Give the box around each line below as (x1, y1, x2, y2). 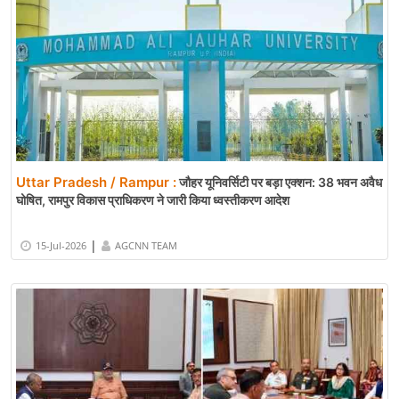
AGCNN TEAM (115, 238, 177, 252)
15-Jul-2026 (36, 238, 86, 252)
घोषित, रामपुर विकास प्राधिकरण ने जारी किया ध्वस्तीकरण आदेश (16, 192, 289, 208)
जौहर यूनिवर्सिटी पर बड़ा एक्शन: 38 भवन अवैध (176, 175, 382, 191)
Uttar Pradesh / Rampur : (16, 174, 176, 191)
